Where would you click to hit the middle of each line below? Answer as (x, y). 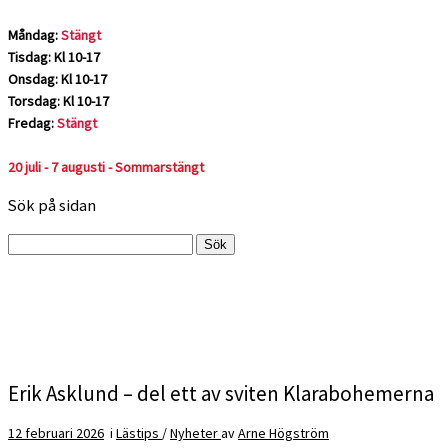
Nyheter (195, 432)
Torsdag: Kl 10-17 (58, 101)
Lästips (139, 432)
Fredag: (32, 123)
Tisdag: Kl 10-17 (54, 57)
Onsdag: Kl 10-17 (57, 79)
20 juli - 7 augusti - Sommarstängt (106, 167)
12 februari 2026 (56, 432)
